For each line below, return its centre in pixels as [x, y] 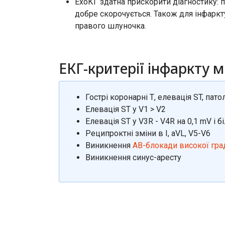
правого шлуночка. [110, 26]
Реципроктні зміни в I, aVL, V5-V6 [148, 133]
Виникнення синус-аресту [133, 157]
